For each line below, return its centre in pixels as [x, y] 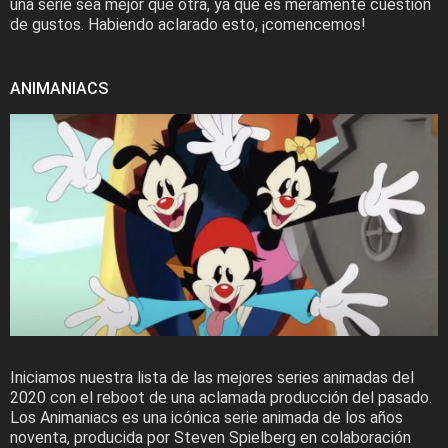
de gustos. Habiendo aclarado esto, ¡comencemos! [188, 24]
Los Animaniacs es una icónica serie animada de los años [206, 418]
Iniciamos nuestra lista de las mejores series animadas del [212, 378]
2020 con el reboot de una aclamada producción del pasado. [221, 398]
